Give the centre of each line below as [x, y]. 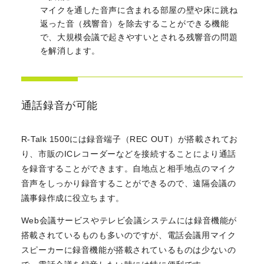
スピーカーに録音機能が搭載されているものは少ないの [128, 250]
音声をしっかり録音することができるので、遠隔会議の [128, 183]
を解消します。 [70, 50]
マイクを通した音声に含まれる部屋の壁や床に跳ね [139, 10]
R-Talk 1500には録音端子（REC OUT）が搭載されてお [129, 139]
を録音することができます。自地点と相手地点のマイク [128, 168]
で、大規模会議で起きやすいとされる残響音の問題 [139, 37]
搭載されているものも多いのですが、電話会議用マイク [128, 235]
